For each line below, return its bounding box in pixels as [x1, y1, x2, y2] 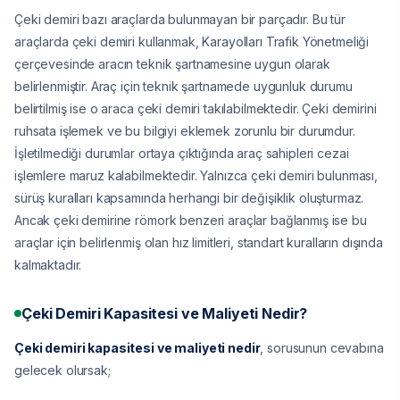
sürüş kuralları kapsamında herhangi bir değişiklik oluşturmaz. [14, 190, 364, 206]
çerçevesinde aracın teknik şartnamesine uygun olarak [14, 56, 330, 72]
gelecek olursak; [14, 362, 111, 379]
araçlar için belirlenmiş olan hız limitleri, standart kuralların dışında [14, 235, 383, 251]
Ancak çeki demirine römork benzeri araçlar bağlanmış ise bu [14, 212, 367, 229]
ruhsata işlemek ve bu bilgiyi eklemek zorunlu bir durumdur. [14, 123, 355, 139]
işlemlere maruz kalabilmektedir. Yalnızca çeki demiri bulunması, [14, 168, 379, 184]
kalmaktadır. [14, 257, 82, 273]
